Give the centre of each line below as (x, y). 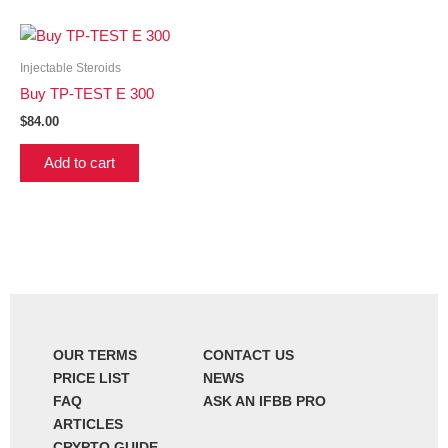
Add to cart (79, 163)
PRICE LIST (91, 378)
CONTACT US (248, 355)
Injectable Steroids (70, 68)
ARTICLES (87, 424)
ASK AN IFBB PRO (264, 401)
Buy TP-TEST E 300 (87, 94)
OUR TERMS (94, 355)
